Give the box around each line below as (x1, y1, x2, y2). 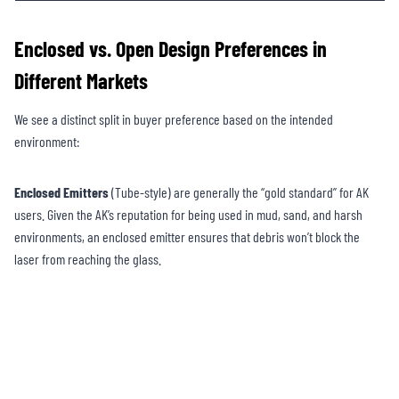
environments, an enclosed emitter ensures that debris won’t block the (14, 228, 360, 246)
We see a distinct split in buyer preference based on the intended (14, 110, 333, 128)
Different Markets (14, 68, 148, 94)
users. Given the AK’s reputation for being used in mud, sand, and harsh (14, 206, 362, 224)
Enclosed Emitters (14, 183, 109, 201)
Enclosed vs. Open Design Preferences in (14, 36, 327, 62)
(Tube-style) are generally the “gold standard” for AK (109, 183, 369, 201)
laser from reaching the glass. (14, 250, 161, 268)
